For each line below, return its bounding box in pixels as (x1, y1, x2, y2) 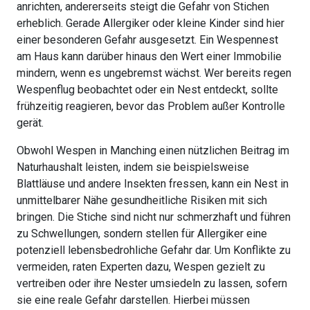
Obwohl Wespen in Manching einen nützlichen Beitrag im (17, 144, 289, 158)
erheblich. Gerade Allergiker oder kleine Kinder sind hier (17, 17, 284, 30)
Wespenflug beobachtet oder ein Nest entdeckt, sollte (17, 83, 278, 97)
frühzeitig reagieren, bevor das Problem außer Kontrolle (17, 100, 285, 113)
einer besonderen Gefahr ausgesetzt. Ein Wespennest (17, 33, 278, 47)
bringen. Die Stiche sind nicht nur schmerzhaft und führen (17, 210, 291, 224)
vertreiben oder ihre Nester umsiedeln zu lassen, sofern (17, 277, 287, 291)
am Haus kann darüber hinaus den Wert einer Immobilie (17, 50, 282, 64)
